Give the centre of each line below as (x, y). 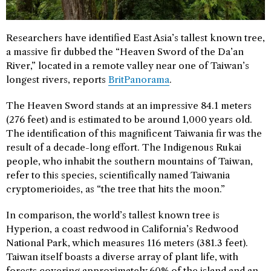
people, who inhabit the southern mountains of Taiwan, (129, 161)
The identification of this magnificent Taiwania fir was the (134, 133)
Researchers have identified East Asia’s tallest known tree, (135, 38)
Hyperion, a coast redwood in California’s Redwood (122, 229)
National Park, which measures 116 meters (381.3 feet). (127, 243)
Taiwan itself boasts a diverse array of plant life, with (122, 256)
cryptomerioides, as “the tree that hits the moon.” (116, 189)
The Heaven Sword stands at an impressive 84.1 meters (129, 105)
